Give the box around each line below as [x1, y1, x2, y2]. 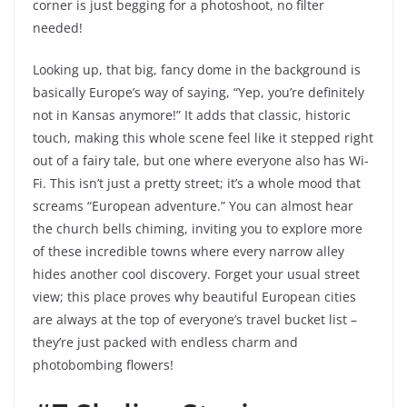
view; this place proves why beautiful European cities [33, 288, 356, 306]
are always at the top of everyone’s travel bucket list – [33, 311, 357, 329]
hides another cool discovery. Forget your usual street [33, 265, 360, 283]
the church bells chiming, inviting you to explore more [33, 220, 362, 238]
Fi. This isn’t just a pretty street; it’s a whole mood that [33, 174, 361, 193]
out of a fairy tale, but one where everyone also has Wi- [33, 152, 369, 170]
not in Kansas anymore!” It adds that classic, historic [33, 106, 351, 124]
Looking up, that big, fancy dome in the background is [33, 61, 361, 79]
